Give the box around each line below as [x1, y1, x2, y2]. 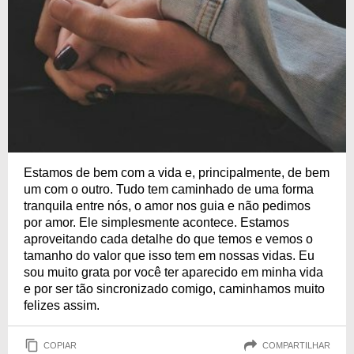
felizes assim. [24, 299, 100, 313]
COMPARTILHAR [262, 340, 330, 350]
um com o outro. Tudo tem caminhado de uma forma [24, 183, 314, 197]
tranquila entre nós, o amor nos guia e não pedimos [24, 199, 311, 213]
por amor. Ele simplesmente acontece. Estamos [24, 216, 289, 230]
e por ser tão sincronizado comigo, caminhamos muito [24, 282, 325, 296]
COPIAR [43, 340, 77, 350]
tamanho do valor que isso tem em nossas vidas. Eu [24, 249, 314, 263]
